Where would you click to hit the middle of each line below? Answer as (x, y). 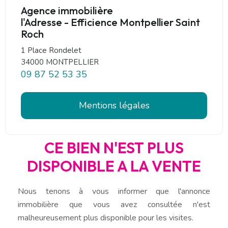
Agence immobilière (67, 10)
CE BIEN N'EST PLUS (114, 147)
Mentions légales (114, 105)
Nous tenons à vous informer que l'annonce (114, 191)
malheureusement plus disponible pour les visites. (106, 218)
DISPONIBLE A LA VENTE (114, 166)
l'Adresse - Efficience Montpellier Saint (110, 22)
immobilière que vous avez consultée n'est (114, 204)
